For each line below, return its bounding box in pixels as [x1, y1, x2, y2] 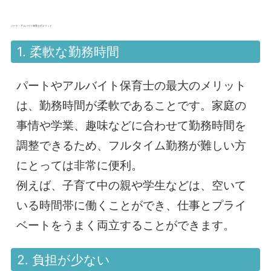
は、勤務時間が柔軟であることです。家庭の [16, 99, 247, 113]
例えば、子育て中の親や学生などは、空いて [16, 178, 247, 193]
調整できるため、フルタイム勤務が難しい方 [16, 139, 247, 153]
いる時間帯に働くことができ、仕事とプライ [16, 198, 247, 213]
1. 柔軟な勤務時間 [17, 44, 120, 60]
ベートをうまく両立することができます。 [16, 218, 235, 233]
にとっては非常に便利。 [16, 158, 143, 173]
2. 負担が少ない [17, 252, 111, 267]
